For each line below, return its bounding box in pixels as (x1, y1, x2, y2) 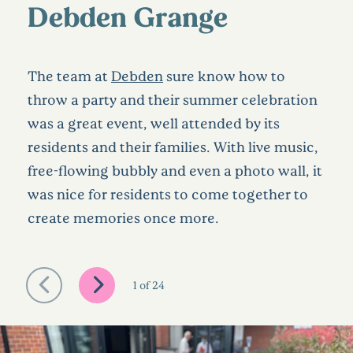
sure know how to (163, 66, 285, 84)
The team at (28, 66, 111, 84)
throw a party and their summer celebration (28, 90, 318, 108)
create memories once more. (28, 208, 219, 226)
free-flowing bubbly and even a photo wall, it (28, 161, 322, 179)
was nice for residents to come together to (28, 184, 308, 203)
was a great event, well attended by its (28, 113, 280, 132)
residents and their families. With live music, (28, 137, 318, 155)
